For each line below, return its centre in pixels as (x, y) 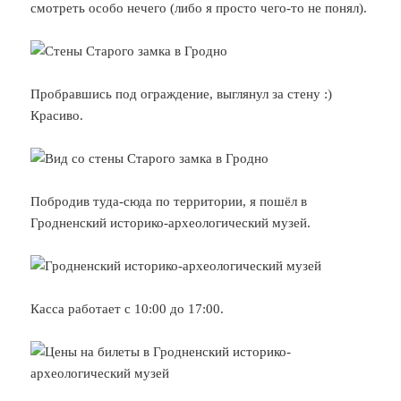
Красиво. (57, 115)
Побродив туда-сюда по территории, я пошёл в (169, 201)
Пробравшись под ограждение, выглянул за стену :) (182, 94)
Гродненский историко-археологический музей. (171, 222)
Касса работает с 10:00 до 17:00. (128, 308)
